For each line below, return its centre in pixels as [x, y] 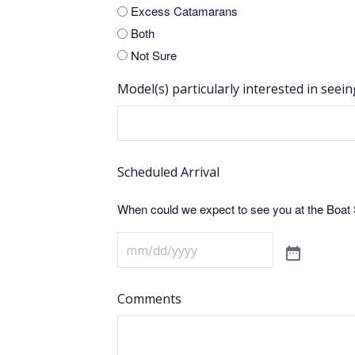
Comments [149, 298]
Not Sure [154, 55]
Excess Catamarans [184, 11]
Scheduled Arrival [168, 172]
